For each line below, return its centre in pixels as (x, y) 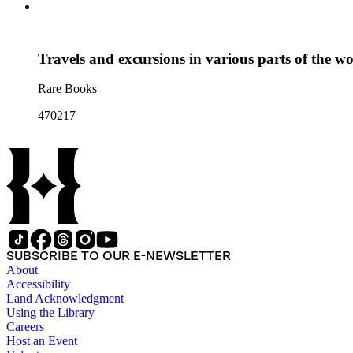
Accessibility (38, 284)
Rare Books (67, 89)
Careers (25, 327)
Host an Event (42, 341)
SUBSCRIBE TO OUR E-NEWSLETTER (119, 256)
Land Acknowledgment (65, 299)
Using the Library (50, 313)
